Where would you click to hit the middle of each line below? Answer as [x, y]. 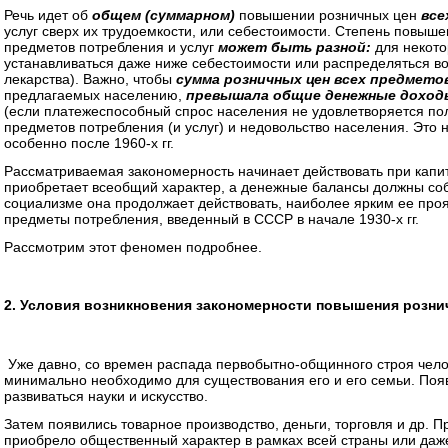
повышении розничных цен [330, 15]
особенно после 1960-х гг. [89, 143]
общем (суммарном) [165, 15]
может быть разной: [296, 47]
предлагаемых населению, [95, 95]
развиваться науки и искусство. [106, 396]
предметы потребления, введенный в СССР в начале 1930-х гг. [211, 219]
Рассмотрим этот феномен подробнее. [133, 247]
